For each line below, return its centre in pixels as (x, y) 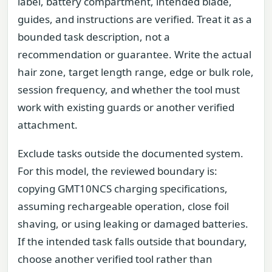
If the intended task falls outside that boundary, (132, 242)
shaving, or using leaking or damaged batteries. (133, 224)
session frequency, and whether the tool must (129, 90)
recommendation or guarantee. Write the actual (134, 54)
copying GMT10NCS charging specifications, (123, 189)
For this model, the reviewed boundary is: (117, 171)
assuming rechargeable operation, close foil (123, 206)
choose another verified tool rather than (115, 259)
